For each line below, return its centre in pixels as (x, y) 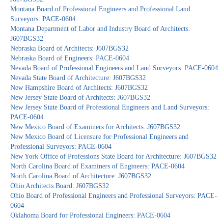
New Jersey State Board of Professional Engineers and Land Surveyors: (110, 108)
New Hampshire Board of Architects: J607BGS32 (79, 88)
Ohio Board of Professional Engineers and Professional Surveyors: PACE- (114, 196)
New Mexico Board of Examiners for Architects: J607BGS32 (96, 127)
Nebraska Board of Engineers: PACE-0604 (70, 58)
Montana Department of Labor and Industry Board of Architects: (100, 29)
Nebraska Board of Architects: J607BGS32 (70, 49)
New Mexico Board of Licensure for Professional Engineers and (100, 137)
